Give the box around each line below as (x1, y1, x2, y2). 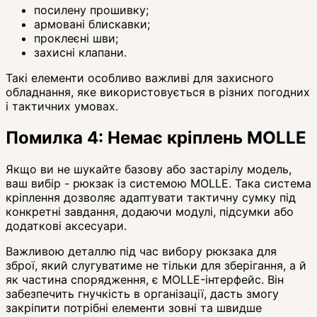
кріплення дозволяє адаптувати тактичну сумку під (6, 190, 296, 205)
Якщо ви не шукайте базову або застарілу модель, (6, 162, 292, 177)
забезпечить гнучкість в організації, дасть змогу (6, 287, 279, 301)
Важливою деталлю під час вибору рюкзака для (6, 244, 277, 259)
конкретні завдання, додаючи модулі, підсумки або (6, 204, 294, 219)
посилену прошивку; (34, 3, 149, 18)
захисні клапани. (34, 45, 127, 60)
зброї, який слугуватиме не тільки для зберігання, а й (6, 258, 306, 273)
